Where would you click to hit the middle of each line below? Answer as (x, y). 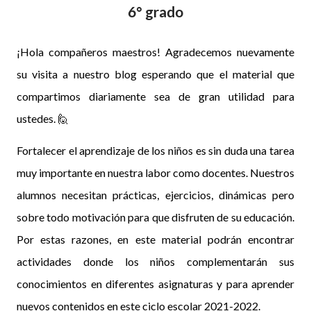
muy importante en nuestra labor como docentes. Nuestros (155, 172)
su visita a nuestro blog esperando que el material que (155, 74)
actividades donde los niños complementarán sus (155, 261)
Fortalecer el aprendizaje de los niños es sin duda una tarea (155, 150)
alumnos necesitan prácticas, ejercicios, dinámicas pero (155, 194)
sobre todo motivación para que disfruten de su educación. (155, 217)
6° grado (155, 11)
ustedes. (37, 118)
